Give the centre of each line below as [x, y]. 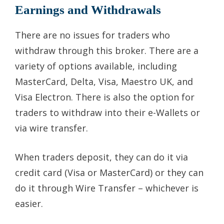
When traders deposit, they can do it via [101, 157]
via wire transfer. [51, 128]
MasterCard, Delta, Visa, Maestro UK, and [104, 81]
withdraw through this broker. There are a [107, 50]
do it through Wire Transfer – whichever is [107, 188]
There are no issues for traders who [92, 35]
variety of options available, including [96, 66]
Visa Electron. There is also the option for [105, 97]
